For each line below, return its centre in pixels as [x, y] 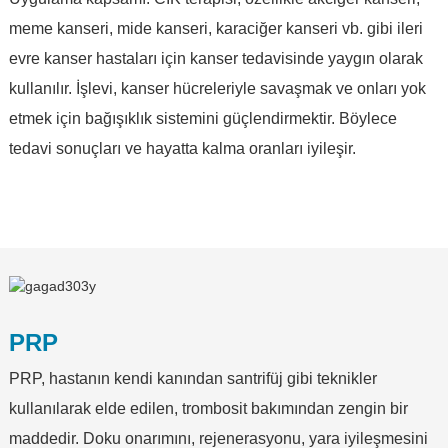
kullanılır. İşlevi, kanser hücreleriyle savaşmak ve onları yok [217, 88]
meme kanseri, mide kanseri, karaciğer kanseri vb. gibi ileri [215, 28]
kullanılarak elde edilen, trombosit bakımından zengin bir [208, 408]
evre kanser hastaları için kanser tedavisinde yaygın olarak [215, 58]
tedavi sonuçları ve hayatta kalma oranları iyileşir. [182, 148]
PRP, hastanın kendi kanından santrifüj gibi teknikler [192, 378]
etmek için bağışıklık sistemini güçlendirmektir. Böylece [202, 118]
